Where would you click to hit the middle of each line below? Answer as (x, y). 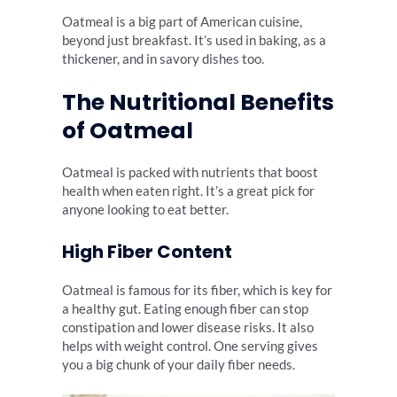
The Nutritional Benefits (198, 103)
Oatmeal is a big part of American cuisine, (182, 22)
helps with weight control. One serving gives (190, 346)
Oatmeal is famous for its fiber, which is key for (197, 290)
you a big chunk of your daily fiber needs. (179, 364)
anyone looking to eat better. (145, 210)
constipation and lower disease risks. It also (188, 327)
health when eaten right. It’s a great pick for (188, 191)
